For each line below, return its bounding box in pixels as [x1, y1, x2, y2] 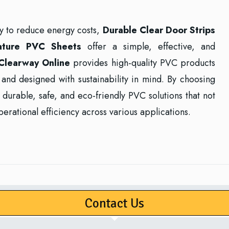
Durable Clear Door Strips [102, 24, 216, 37]
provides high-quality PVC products [73, 56, 215, 70]
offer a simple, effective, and [81, 40, 215, 53]
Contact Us [85, 195, 144, 211]
